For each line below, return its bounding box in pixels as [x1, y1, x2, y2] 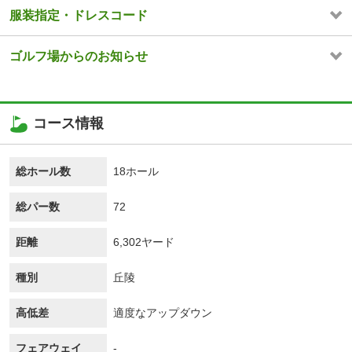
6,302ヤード [113, 236, 174, 249]
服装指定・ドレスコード [9, 9, 148, 23]
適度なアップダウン [113, 306, 212, 320]
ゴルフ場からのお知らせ [9, 49, 148, 64]
